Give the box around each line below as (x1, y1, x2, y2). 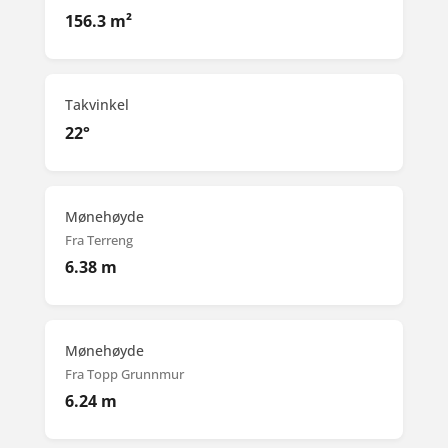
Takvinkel (65, 94, 129, 114)
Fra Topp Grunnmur (65, 364, 184, 383)
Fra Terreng (65, 230, 133, 249)
